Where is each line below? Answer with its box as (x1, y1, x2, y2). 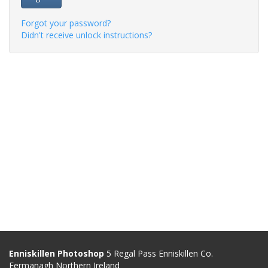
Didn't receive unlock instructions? (21, 29, 152, 41)
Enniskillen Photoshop (9, 248, 104, 259)
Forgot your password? (21, 17, 111, 29)
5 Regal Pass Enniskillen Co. (104, 248, 213, 259)
